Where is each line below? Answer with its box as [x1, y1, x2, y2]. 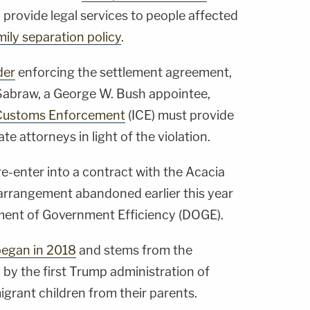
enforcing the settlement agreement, [15, 65, 232, 80]
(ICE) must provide [125, 108, 234, 123]
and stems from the [76, 243, 192, 258]
